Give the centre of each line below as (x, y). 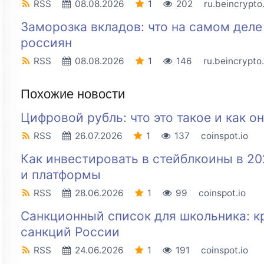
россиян (46, 43)
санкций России (70, 232)
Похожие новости (72, 94)
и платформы (60, 175)
